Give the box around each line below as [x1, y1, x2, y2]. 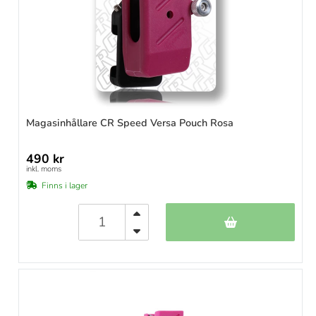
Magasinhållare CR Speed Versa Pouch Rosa [26, 116, 233, 130]
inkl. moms [26, 164, 61, 175]
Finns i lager [42, 180, 87, 192]
